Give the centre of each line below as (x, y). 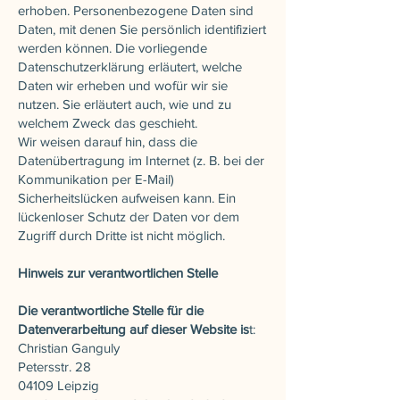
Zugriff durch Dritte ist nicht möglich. (121, 235)
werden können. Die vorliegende (112, 47)
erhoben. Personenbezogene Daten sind (136, 10)
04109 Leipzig (58, 385)
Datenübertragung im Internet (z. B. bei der (141, 160)
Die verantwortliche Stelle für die (111, 310)
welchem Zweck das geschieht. (108, 122)
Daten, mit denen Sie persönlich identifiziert (142, 29)
